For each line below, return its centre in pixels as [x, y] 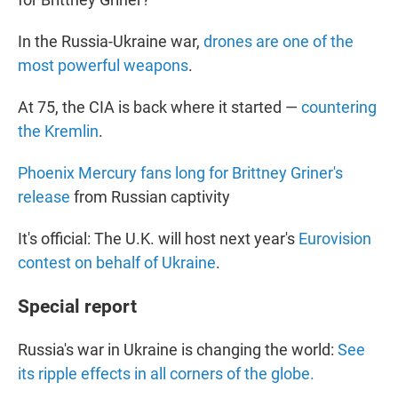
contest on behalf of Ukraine [117, 263]
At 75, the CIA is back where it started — [159, 107]
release [44, 197]
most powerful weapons [103, 66]
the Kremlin [58, 131]
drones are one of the [279, 42]
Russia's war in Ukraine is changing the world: [178, 350]
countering [339, 107]
